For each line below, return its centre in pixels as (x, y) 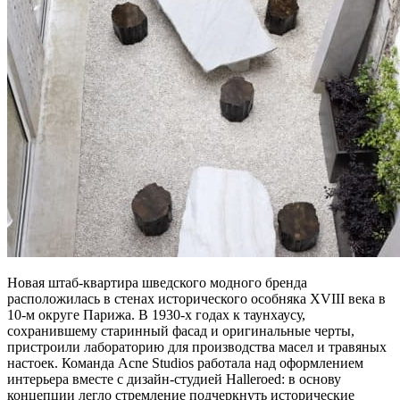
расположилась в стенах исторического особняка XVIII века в (196, 298)
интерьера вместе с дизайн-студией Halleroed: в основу (174, 379)
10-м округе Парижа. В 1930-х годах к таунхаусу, (156, 314)
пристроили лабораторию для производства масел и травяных (197, 346)
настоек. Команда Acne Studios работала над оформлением (185, 362)
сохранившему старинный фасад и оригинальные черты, (181, 330)
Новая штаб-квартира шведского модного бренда (157, 282)
